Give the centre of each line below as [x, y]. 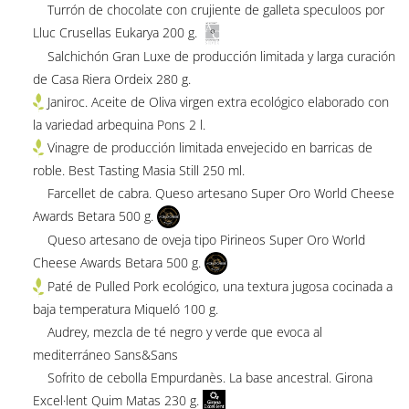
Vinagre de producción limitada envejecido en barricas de [210, 147]
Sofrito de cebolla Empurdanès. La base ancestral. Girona [202, 378]
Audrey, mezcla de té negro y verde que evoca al [177, 332]
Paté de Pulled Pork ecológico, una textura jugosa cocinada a [220, 287]
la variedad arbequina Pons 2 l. [119, 124]
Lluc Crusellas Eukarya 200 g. [115, 32]
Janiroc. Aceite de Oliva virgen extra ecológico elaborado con [218, 101]
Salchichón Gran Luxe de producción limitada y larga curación [214, 56]
